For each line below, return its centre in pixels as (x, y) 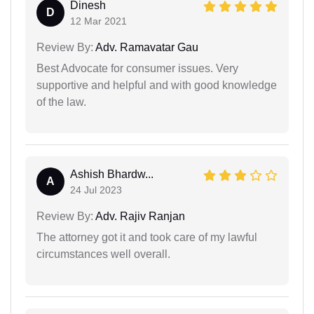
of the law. (61, 102)
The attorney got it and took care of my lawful (147, 237)
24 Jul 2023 (96, 190)
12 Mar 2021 (98, 21)
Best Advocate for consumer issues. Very (137, 68)
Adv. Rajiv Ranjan (139, 216)
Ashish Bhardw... (112, 174)
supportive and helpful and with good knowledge (157, 85)
